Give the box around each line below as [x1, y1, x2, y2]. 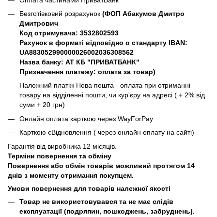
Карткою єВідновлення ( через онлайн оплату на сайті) [19, 128, 194, 137]
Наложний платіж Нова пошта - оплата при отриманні [19, 81, 190, 90]
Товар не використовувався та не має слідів [19, 197, 173, 205]
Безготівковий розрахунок [19, 9, 102, 17]
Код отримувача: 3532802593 [19, 29, 119, 37]
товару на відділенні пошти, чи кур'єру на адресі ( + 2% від [19, 91, 205, 99]
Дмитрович [19, 19, 60, 27]
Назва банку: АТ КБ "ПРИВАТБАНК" [19, 58, 139, 66]
